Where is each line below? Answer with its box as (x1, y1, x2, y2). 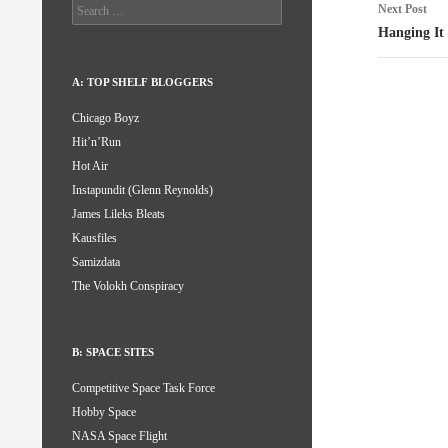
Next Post (378, 2, 427, 16)
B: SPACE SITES (72, 346, 154, 359)
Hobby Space (72, 405, 136, 420)
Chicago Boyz (72, 111, 139, 126)
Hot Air (72, 159, 108, 174)
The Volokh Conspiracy (72, 279, 184, 294)
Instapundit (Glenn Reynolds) (72, 183, 213, 198)
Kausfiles (72, 231, 117, 246)
